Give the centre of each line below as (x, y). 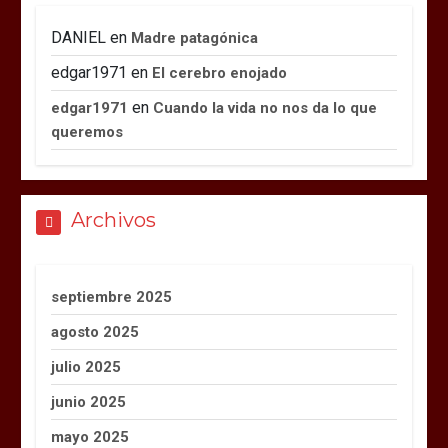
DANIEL (79, 37)
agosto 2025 (95, 331)
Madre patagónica (195, 37)
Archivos (114, 219)
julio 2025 (86, 366)
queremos (87, 131)
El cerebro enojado (220, 72)
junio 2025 (89, 401)
